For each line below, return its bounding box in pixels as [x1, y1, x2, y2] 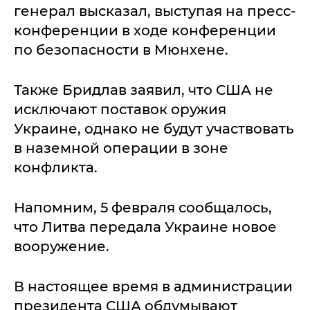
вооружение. [14, 238, 109, 255]
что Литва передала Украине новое [14, 219, 277, 235]
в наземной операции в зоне [14, 140, 228, 156]
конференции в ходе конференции [14, 22, 276, 39]
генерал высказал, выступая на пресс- [14, 3, 296, 19]
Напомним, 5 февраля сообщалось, [14, 199, 272, 216]
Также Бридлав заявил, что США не [14, 82, 273, 98]
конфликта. [14, 159, 98, 176]
